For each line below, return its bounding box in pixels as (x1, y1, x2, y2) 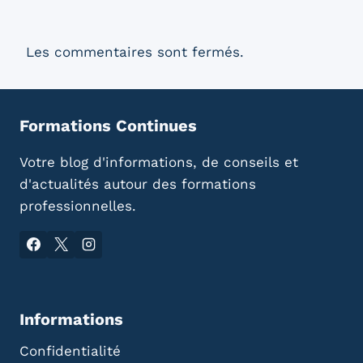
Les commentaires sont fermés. (26, 43, 244, 60)
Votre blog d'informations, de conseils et (19, 153, 298, 170)
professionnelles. (19, 197, 136, 214)
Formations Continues (19, 115, 197, 135)
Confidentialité (19, 343, 121, 360)
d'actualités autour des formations (19, 175, 256, 192)
